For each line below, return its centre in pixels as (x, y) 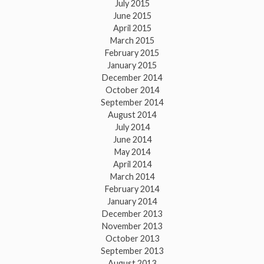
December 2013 (132, 213)
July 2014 (132, 127)
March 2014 (132, 176)
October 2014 (132, 90)
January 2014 (132, 201)
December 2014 (132, 77)
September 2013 (132, 250)
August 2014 (132, 114)
